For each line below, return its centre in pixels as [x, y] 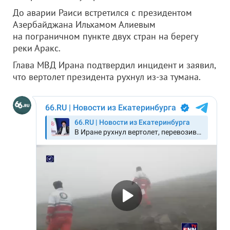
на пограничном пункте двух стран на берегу [105, 36]
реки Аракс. [37, 48]
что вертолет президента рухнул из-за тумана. [107, 77]
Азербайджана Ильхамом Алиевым [84, 24]
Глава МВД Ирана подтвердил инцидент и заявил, [114, 65]
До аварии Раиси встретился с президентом [102, 13]
